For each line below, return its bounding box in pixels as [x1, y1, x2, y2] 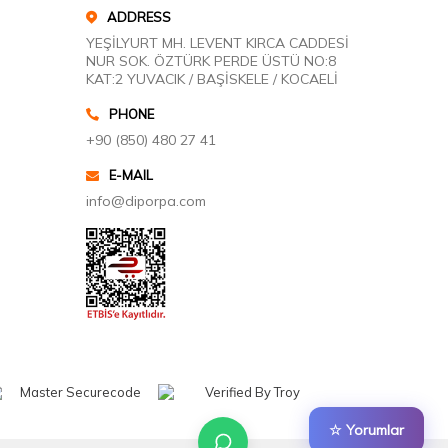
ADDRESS [107, 9, 171, 25]
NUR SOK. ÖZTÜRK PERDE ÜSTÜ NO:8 [86, 52, 336, 70]
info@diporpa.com [86, 192, 206, 210]
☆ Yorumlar [329, 421, 404, 439]
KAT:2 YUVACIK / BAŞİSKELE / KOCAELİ [86, 70, 338, 88]
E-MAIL [109, 167, 153, 183]
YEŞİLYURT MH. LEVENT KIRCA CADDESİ [86, 34, 349, 52]
